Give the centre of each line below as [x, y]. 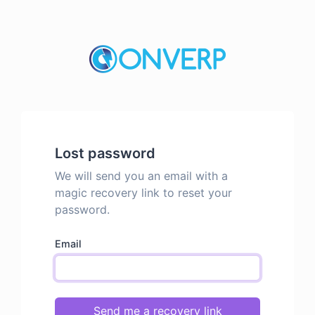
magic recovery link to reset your [143, 193]
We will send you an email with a [141, 176]
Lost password [105, 153]
